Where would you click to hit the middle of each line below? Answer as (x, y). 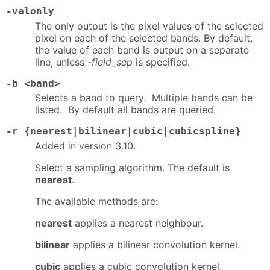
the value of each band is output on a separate (142, 50)
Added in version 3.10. (85, 146)
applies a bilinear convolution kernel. (155, 245)
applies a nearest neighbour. (137, 223)
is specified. (161, 62)
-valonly (30, 11)
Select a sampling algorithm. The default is (132, 168)
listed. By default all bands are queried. (125, 110)
